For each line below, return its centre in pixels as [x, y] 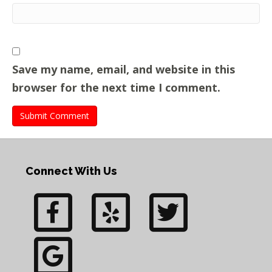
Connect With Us [71, 171]
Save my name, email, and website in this [124, 69]
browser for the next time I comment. [116, 87]
